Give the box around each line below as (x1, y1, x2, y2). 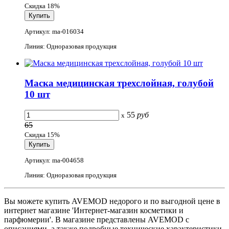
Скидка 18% (25, 2, 60, 10)
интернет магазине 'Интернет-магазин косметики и (4, 206, 184, 215)
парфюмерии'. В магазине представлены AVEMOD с (4, 215, 189, 224)
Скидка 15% (25, 130, 60, 139)
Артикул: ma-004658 (25, 156, 84, 165)
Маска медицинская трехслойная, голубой (25, 78, 214, 89)
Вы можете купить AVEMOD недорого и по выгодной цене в (4, 197, 220, 206)
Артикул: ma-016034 (25, 27, 84, 35)
